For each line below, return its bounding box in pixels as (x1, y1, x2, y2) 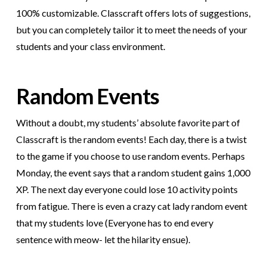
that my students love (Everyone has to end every (15, 217, 213, 229)
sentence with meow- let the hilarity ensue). (15, 234, 190, 246)
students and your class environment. (15, 41, 165, 52)
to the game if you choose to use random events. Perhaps (15, 150, 245, 162)
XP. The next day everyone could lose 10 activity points (15, 184, 238, 195)
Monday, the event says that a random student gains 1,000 (15, 167, 250, 179)
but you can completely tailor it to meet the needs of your (15, 24, 247, 36)
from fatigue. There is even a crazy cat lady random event (15, 200, 247, 212)
